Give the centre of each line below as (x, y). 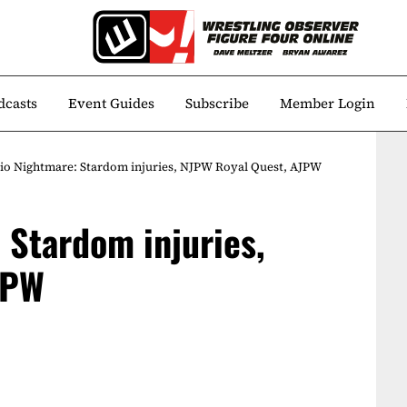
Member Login (328, 103)
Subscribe (217, 103)
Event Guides (111, 103)
